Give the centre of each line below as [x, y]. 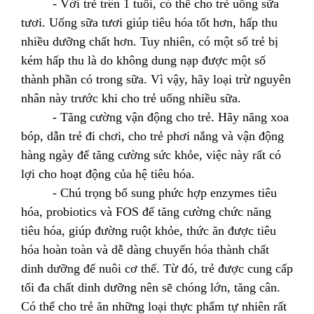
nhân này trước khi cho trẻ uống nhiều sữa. [131, 98]
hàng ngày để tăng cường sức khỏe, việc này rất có [151, 155]
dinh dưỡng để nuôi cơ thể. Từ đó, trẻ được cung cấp [157, 268]
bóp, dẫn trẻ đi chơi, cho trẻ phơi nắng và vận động [152, 136]
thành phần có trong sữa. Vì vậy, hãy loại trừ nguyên [156, 79]
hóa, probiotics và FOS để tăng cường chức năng [146, 211]
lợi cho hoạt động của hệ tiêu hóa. [108, 173]
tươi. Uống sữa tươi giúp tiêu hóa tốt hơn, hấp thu [149, 22]
